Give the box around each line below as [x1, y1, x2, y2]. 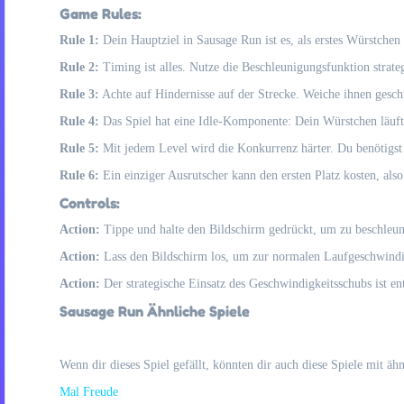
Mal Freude [60, 385, 118, 399]
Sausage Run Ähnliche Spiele [60, 302, 250, 320]
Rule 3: [60, 87, 99, 101]
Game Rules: [60, 5, 142, 23]
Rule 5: [60, 142, 99, 155]
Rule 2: [60, 60, 99, 74]
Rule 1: [60, 33, 99, 47]
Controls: [60, 194, 120, 212]
